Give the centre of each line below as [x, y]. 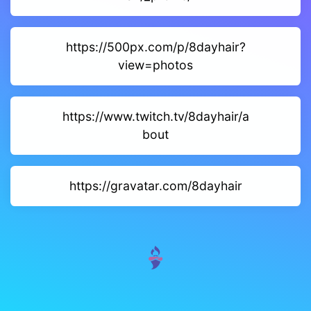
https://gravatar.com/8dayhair [155, 186]
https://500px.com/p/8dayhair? [155, 47]
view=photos [155, 65]
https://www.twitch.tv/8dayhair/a [155, 116]
